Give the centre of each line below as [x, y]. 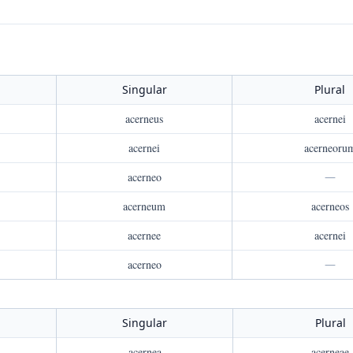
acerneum [144, 206]
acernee [144, 235]
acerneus [144, 119]
